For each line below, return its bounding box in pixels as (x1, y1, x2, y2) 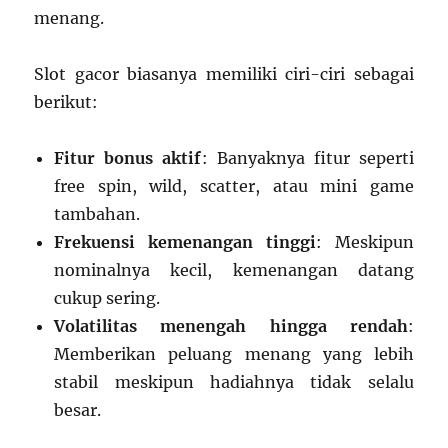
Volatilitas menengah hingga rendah (54, 315, 408, 336)
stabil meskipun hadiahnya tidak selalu (54, 371, 414, 392)
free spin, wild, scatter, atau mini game (54, 175, 414, 196)
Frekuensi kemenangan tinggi (54, 231, 316, 252)
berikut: (34, 91, 99, 112)
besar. (54, 399, 102, 420)
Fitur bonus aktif (54, 147, 202, 168)
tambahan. (54, 203, 141, 224)
